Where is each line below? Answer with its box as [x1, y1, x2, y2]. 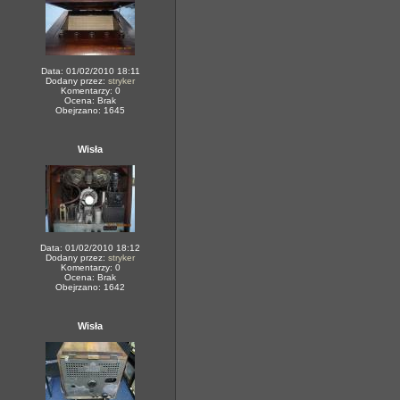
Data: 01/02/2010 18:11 [40, 66, 140, 76]
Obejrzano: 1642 [55, 282, 125, 292]
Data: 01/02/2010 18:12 [40, 243, 140, 253]
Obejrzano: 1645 [55, 105, 125, 115]
